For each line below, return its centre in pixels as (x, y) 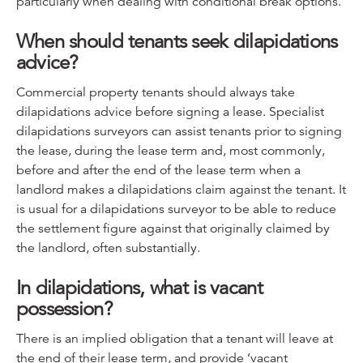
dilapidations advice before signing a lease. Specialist (170, 111)
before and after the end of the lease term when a (158, 170)
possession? (64, 308)
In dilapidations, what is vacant (139, 287)
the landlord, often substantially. (108, 248)
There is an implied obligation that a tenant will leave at (174, 338)
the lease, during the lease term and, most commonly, (170, 150)
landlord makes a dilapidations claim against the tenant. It (181, 189)
